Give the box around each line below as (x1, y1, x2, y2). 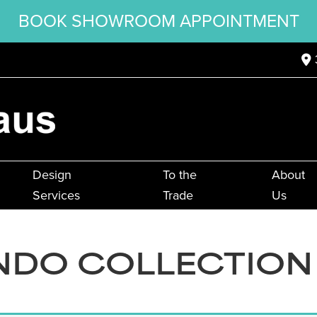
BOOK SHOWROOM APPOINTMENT (18, 8, 299, 34)
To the (162, 166, 197, 185)
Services (32, 186, 80, 205)
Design (32, 166, 71, 185)
